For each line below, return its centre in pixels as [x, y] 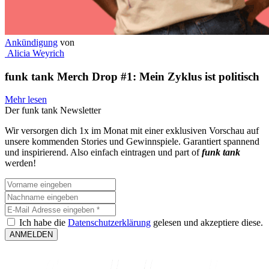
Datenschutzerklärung [109, 223]
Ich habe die [44, 223]
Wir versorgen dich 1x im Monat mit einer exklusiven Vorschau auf [132, 131]
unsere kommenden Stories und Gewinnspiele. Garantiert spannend [132, 142]
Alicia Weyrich [35, 53]
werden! [20, 163]
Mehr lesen [26, 100]
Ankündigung [31, 42]
